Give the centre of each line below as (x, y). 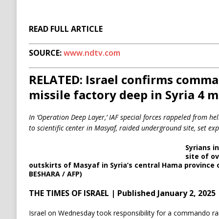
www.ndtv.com (92, 53)
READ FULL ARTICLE (66, 29)
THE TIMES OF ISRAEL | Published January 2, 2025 (122, 193)
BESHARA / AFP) (55, 174)
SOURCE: (46, 53)
